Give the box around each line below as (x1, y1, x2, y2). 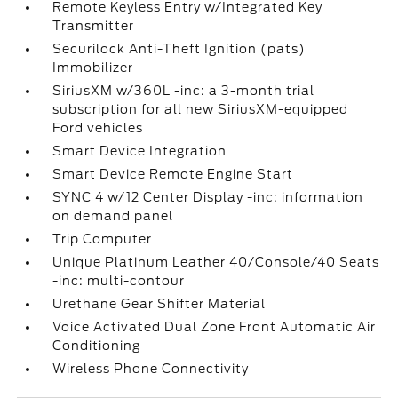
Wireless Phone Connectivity (52, 362, 250, 376)
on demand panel (52, 209, 174, 223)
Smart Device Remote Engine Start (52, 167, 294, 181)
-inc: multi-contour (52, 274, 186, 288)
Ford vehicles (52, 121, 144, 135)
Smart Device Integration (52, 144, 227, 158)
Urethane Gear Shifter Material (52, 297, 267, 311)
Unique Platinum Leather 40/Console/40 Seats (52, 255, 380, 269)
